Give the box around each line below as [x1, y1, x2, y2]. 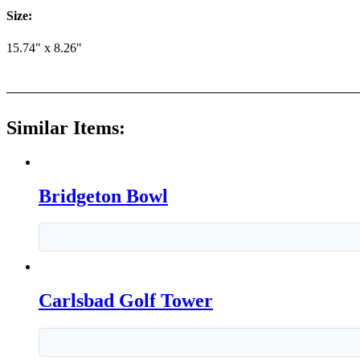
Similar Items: [6, 117, 125, 138]
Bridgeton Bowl [39, 185, 168, 207]
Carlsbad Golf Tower [39, 290, 213, 312]
